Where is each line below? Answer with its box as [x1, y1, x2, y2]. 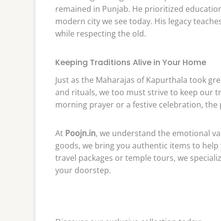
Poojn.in [65, 127, 96, 139]
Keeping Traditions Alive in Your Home [55, 56, 206, 68]
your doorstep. [55, 164, 111, 176]
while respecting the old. [55, 28, 146, 39]
